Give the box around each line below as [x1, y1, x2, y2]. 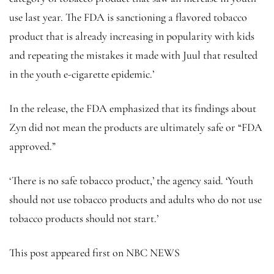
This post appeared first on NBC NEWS [9, 245, 180, 259]
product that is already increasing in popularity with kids [9, 29, 254, 43]
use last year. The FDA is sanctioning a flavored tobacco [9, 10, 247, 24]
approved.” [9, 139, 56, 153]
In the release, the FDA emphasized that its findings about [9, 101, 256, 115]
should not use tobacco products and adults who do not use [9, 192, 262, 206]
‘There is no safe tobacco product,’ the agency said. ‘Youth [9, 173, 253, 187]
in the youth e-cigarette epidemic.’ [9, 67, 154, 81]
